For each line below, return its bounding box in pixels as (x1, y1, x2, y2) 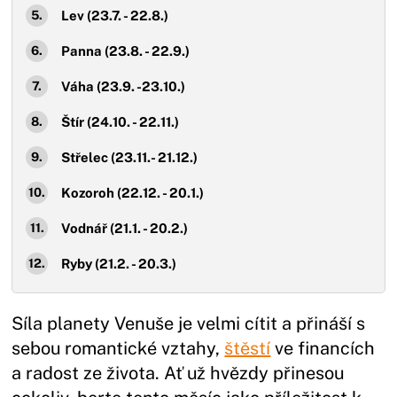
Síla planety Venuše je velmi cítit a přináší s (12, 312, 366, 334)
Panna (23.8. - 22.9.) (61, 43, 193, 58)
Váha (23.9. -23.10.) (61, 78, 189, 94)
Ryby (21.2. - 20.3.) (61, 255, 180, 271)
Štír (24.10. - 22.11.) (61, 113, 183, 129)
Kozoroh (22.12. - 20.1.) (61, 184, 207, 200)
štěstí (224, 337, 271, 359)
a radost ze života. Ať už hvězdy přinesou (12, 362, 345, 384)
